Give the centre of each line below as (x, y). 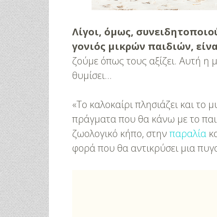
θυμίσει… (92, 75)
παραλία (188, 133)
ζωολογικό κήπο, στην (121, 133)
